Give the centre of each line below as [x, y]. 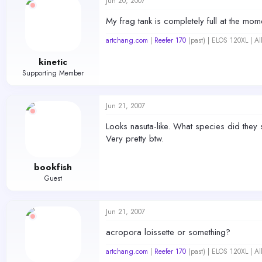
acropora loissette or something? [168, 232]
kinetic [53, 62]
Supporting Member [53, 73]
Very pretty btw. [135, 138]
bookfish [53, 167]
